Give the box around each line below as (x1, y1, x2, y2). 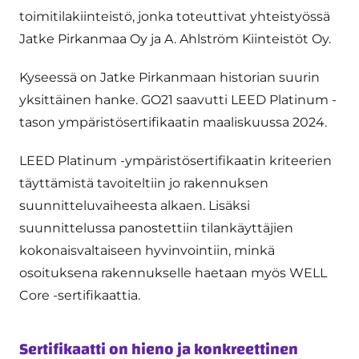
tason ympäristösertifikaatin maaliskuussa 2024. (19, 114, 330, 130)
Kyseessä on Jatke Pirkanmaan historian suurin (19, 69, 320, 85)
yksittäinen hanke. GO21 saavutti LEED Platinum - (19, 91, 337, 107)
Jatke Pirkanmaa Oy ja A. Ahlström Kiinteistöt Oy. (19, 30, 334, 46)
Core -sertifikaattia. (19, 287, 143, 303)
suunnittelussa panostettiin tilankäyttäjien (19, 220, 293, 236)
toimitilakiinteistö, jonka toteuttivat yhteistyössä (19, 8, 330, 24)
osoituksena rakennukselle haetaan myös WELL (19, 264, 327, 280)
